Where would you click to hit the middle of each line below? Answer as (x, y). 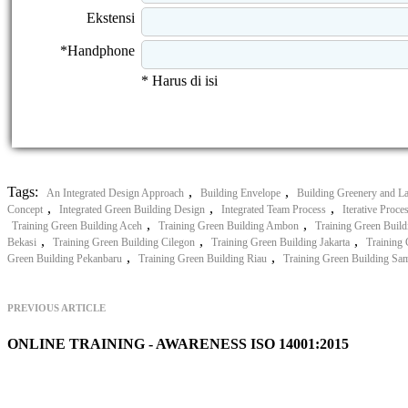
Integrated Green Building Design (132, 209)
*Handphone (97, 50)
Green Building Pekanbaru (65, 258)
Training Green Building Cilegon (124, 242)
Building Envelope (240, 193)
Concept (25, 209)
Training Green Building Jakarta (280, 242)
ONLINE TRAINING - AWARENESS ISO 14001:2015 (178, 343)
